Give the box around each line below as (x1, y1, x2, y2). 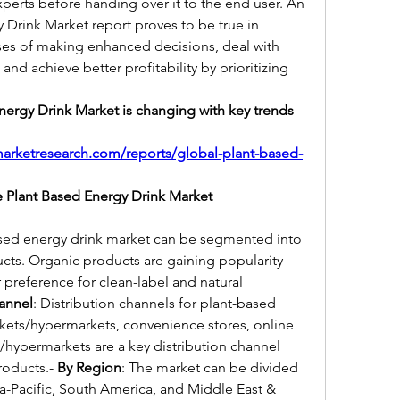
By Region (57, 359, 121, 376)
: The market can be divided (121, 359, 298, 376)
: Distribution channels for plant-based (33, 295, 276, 312)
